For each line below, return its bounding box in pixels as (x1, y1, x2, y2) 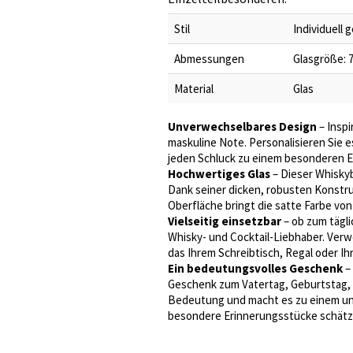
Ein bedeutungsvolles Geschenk (168, 261, 343, 276)
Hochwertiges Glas (168, 166, 270, 181)
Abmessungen (174, 51, 244, 66)
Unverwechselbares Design (168, 119, 317, 134)
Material (174, 81, 214, 96)
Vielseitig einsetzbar (168, 214, 281, 229)
